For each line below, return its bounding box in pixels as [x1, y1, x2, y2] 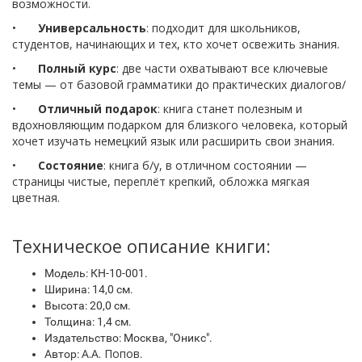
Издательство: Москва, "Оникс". [44, 331, 213, 345]
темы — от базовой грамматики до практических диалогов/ [12, 77, 346, 93]
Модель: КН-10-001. [44, 267, 148, 280]
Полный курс [38, 61, 116, 77]
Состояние [38, 158, 103, 174]
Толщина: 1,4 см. [44, 315, 132, 329]
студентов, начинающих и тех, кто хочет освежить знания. [12, 36, 339, 53]
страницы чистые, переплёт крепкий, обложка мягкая [12, 174, 309, 190]
